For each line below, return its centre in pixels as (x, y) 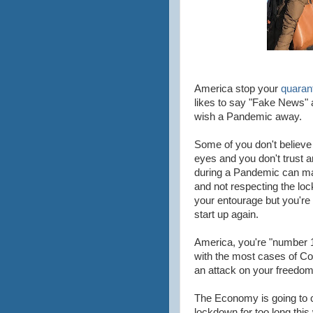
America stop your (238, 89)
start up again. (226, 214)
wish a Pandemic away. (248, 117)
